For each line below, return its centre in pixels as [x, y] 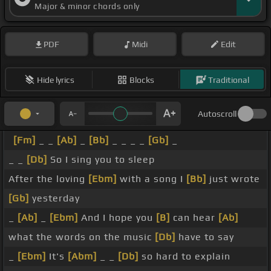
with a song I [152, 179]
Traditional [228, 80]
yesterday [54, 198]
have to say [205, 237]
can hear [194, 218]
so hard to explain [184, 256]
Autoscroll [217, 114]
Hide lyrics [55, 80]
